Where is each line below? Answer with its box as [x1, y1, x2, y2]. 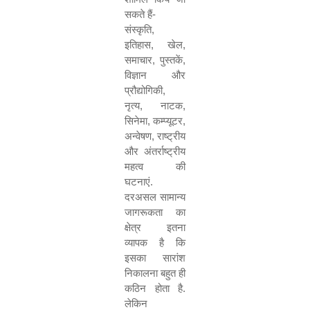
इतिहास [125, 39, 151, 51]
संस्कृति [125, 24, 152, 35]
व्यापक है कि [125, 237, 185, 248]
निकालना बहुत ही [125, 267, 185, 279]
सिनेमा [125, 115, 147, 127]
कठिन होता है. [125, 282, 185, 294]
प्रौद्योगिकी [125, 84, 163, 96]
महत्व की [125, 161, 185, 172]
